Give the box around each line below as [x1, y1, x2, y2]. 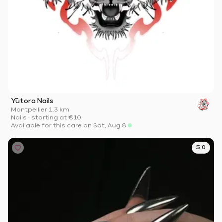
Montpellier [11, 107, 47, 113]
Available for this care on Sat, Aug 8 [11, 123, 126, 129]
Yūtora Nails [11, 98, 54, 105]
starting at [31, 115, 67, 121]
